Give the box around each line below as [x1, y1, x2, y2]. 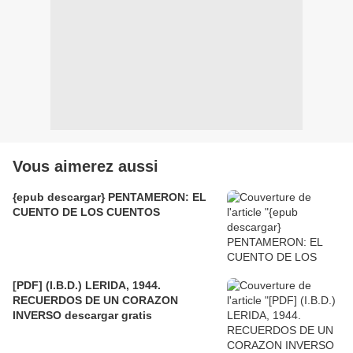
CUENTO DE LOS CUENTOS [13, 206, 160, 219]
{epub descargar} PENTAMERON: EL [13, 191, 206, 204]
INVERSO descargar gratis [13, 309, 152, 322]
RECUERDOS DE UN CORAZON [13, 294, 178, 307]
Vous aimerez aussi [13, 158, 158, 176]
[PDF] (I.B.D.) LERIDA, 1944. [13, 279, 161, 292]
